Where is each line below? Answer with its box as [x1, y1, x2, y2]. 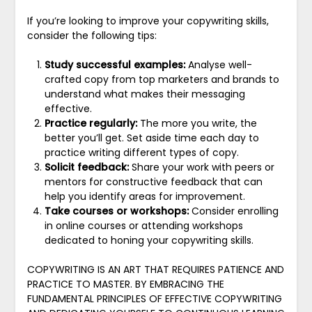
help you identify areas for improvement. [44, 189, 245, 203]
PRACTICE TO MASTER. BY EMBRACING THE [26, 276, 224, 291]
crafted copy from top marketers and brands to [44, 72, 279, 86]
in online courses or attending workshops [44, 218, 243, 233]
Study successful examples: [44, 57, 185, 72]
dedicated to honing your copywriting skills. [44, 233, 253, 247]
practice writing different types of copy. [44, 145, 239, 159]
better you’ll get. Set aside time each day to [44, 130, 259, 145]
